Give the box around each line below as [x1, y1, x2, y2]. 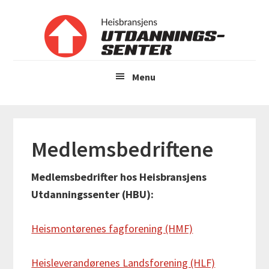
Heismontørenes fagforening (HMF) [31, 222, 193, 236]
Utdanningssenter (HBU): [31, 187, 154, 202]
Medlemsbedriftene [31, 136, 214, 163]
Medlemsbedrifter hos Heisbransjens [31, 170, 207, 184]
